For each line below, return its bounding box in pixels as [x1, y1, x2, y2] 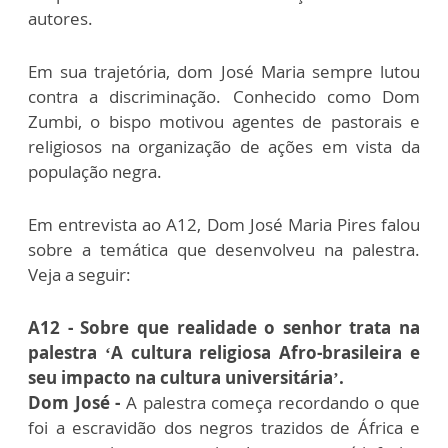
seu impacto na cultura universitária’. [28, 366, 344, 389]
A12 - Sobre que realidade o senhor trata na [28, 316, 420, 339]
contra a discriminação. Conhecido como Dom [28, 85, 420, 108]
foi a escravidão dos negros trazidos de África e [28, 416, 420, 439]
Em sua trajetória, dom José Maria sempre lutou [28, 60, 420, 83]
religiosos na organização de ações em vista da [28, 135, 420, 158]
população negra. [28, 160, 162, 183]
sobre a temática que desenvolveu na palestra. [28, 238, 420, 261]
